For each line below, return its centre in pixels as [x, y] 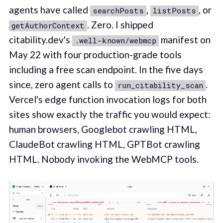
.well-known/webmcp [115, 41]
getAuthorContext [48, 26]
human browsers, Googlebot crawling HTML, [103, 129]
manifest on [184, 40]
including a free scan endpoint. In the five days [106, 70]
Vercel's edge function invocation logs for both [108, 100]
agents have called [49, 10]
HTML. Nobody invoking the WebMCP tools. [104, 159]
